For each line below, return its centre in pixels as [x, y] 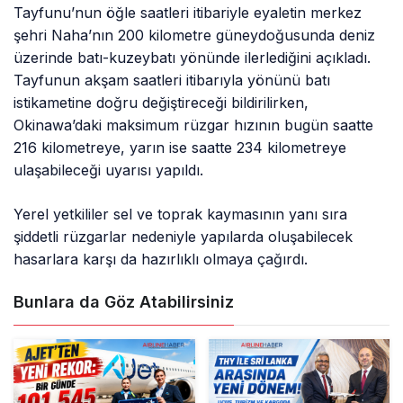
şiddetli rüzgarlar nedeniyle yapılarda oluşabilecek [184, 237]
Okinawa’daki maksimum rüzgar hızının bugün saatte [194, 125]
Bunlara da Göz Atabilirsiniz [124, 302]
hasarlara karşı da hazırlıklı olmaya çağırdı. [161, 260]
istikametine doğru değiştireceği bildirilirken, [161, 103]
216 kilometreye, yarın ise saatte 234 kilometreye [180, 148]
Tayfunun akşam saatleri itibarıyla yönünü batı [172, 81]
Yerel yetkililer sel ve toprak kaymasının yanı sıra [181, 215]
